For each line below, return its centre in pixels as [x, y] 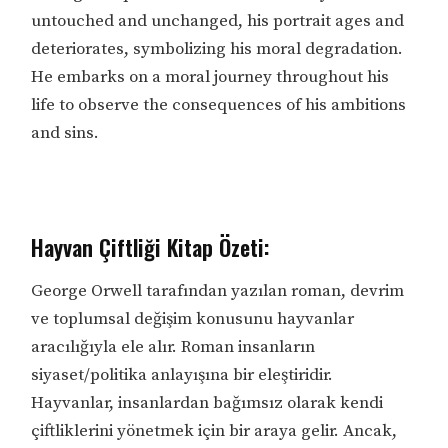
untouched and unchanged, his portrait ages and [218, 21]
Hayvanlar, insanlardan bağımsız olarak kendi [207, 403]
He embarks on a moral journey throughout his [210, 77]
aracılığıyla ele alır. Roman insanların [173, 347]
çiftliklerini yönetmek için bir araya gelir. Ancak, [214, 431]
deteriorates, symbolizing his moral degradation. [217, 49]
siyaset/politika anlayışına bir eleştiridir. [182, 375]
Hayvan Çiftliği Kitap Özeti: [150, 247]
